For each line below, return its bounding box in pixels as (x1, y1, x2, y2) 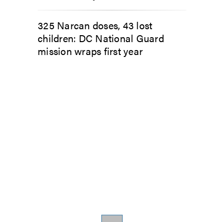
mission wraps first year (38, 44, 143, 58)
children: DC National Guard (38, 31, 164, 45)
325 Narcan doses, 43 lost (38, 18, 153, 32)
